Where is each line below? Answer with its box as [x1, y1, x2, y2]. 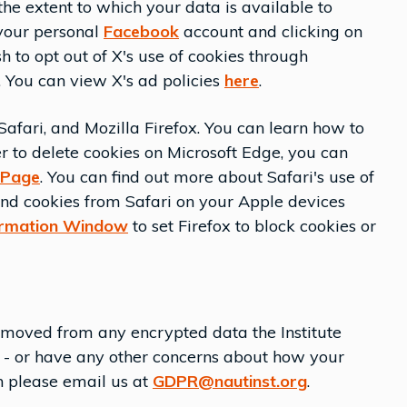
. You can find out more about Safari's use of [40, 166, 374, 187]
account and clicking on [179, 21, 362, 42]
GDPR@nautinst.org [153, 371, 307, 392]
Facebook [104, 21, 179, 42]
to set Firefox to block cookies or [128, 215, 376, 236]
